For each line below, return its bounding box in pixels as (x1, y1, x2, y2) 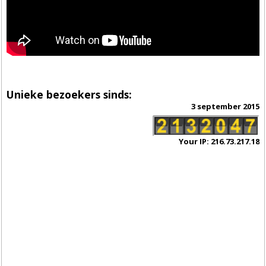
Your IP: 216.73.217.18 (178, 136, 259, 147)
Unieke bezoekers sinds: (7, 87, 132, 102)
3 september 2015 (191, 101, 259, 112)
